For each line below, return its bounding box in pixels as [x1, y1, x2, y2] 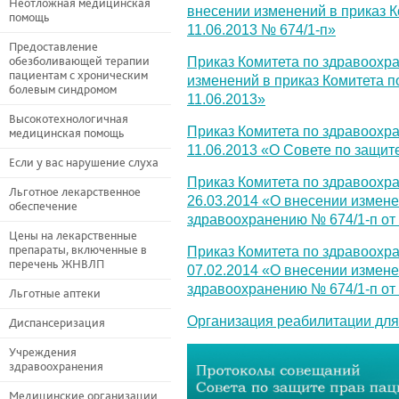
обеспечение [9, 199, 77, 214]
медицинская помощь [9, 126, 125, 141]
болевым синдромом [9, 83, 117, 97]
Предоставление [9, 40, 98, 54]
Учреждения [9, 346, 77, 360]
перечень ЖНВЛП [9, 257, 104, 272]
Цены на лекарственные [9, 229, 137, 243]
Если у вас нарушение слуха [9, 156, 159, 170]
